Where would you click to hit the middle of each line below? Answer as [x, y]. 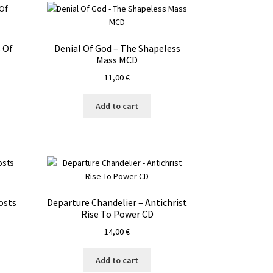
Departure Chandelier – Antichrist [117, 202]
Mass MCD [117, 59]
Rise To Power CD [117, 214]
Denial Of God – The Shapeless [117, 48]
